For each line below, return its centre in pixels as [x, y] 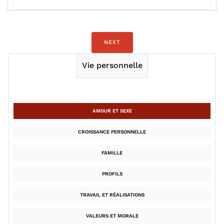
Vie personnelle [112, 65]
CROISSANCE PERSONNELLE [112, 132]
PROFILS [112, 174]
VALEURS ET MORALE [112, 216]
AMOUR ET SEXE [112, 111]
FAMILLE [112, 153]
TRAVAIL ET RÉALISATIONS [112, 195]
